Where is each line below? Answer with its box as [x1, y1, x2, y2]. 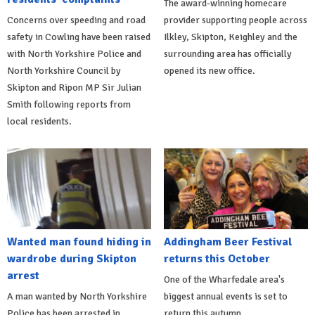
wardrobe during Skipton [7, 252, 136, 266]
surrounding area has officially [163, 47, 292, 60]
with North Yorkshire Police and [7, 47, 141, 60]
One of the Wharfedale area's [163, 274, 285, 286]
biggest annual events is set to [163, 290, 288, 303]
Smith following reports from [7, 98, 131, 110]
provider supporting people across [163, 13, 307, 26]
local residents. [7, 115, 72, 127]
